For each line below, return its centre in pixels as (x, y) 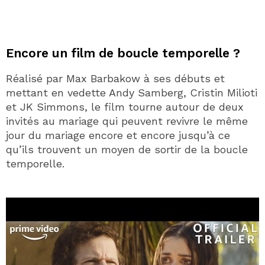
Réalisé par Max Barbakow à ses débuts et (115, 78)
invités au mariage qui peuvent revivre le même (127, 121)
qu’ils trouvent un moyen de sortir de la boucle (127, 149)
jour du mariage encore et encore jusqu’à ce (118, 135)
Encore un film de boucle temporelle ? (123, 53)
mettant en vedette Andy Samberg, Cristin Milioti (132, 92)
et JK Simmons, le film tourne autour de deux (125, 106)
